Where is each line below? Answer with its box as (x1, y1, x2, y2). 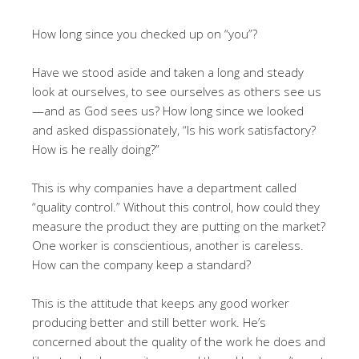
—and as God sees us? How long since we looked (32, 102, 304, 119)
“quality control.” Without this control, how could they (32, 198, 320, 215)
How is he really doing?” (32, 140, 159, 157)
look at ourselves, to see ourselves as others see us (32, 83, 321, 99)
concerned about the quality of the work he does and (32, 333, 325, 349)
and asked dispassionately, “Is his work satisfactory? (32, 121, 316, 138)
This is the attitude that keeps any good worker (32, 294, 289, 311)
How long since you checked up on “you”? (32, 25, 257, 42)
